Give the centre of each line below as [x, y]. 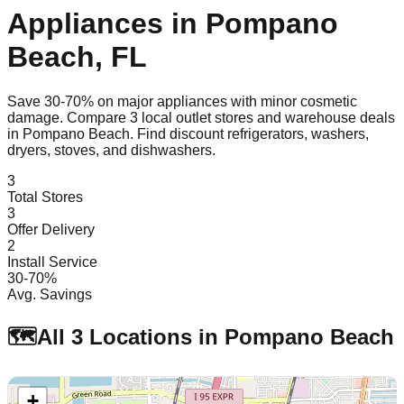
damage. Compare [69, 117]
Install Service [52, 262]
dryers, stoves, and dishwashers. [111, 150]
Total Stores [45, 197]
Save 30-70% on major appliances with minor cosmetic [182, 101]
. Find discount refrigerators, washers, [249, 133]
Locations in [154, 336]
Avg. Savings [50, 294]
